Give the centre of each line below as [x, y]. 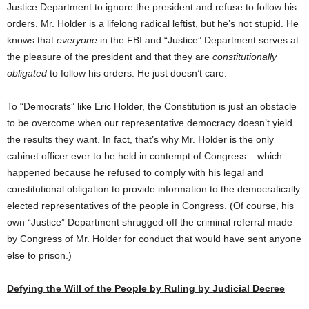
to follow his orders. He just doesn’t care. [137, 73]
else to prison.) [39, 255]
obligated [27, 73]
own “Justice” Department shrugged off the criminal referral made [150, 222]
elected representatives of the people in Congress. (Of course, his [150, 206]
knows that [32, 40]
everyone [77, 40]
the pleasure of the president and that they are [110, 57]
